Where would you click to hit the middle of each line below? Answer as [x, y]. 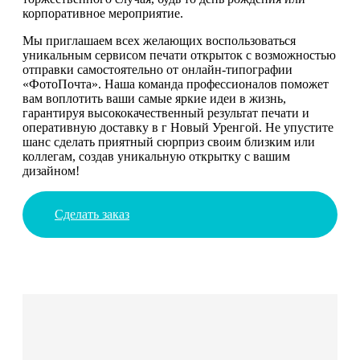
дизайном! [51, 170]
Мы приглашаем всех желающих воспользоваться [159, 40]
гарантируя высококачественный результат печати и [166, 112]
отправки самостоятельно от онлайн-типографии [157, 69]
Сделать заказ [92, 214]
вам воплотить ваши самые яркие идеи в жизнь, [154, 98]
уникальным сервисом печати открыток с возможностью [179, 55]
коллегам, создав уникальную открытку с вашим [156, 156]
